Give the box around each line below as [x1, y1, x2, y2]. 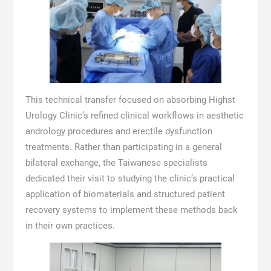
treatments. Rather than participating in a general [25, 142, 222, 153]
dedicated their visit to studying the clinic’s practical [25, 173, 235, 184]
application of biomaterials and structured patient [25, 189, 225, 200]
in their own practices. [25, 220, 115, 232]
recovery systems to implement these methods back [25, 204, 238, 216]
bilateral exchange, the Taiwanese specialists [25, 157, 207, 169]
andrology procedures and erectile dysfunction [25, 126, 212, 137]
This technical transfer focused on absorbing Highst [25, 94, 235, 106]
